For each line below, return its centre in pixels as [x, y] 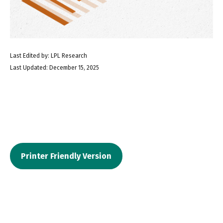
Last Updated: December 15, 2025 [55, 68]
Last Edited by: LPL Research [49, 56]
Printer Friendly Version [66, 156]
